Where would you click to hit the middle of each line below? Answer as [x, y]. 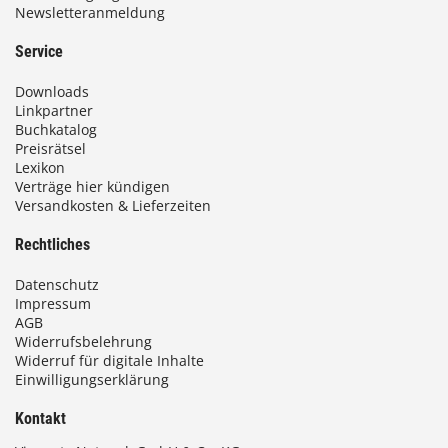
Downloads [52, 92]
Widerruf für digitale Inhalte [109, 361]
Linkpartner [54, 111]
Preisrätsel [50, 149]
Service [39, 52]
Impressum [53, 304]
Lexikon [40, 168]
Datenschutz [57, 285]
